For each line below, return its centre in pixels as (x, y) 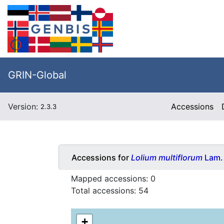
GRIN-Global (37, 75)
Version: (24, 106)
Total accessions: (105, 191)
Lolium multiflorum (167, 157)
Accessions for (101, 157)
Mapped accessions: (111, 179)
